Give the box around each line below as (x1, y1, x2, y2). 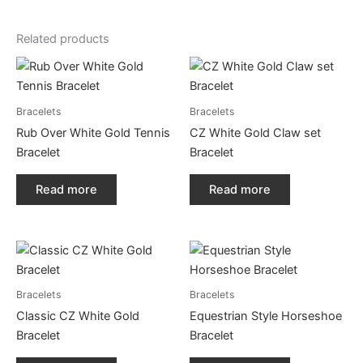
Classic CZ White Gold (16, 309, 139, 324)
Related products (16, 32, 109, 47)
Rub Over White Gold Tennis (16, 126, 170, 141)
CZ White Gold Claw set (190, 126, 321, 141)
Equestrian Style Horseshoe (190, 309, 342, 324)
